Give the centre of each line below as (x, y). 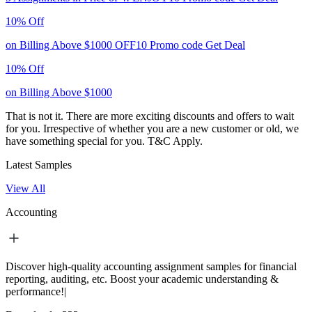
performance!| (36, 291)
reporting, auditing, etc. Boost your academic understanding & (142, 279)
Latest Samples (39, 164)
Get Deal (225, 45)
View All (25, 188)
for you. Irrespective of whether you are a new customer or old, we (152, 128)
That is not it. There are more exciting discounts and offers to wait (150, 116)
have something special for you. (77, 141)
